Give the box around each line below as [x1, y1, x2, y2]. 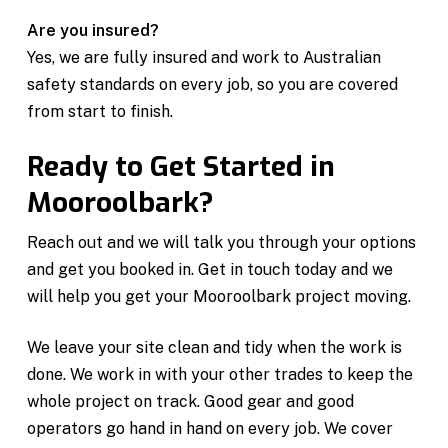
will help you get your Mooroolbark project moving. [27, 286, 412, 306]
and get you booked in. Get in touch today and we [27, 259, 394, 279]
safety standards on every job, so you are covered [27, 74, 399, 94]
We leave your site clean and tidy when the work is [27, 337, 403, 357]
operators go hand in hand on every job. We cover [27, 418, 394, 438]
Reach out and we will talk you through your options [27, 232, 417, 252]
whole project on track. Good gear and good [27, 391, 355, 411]
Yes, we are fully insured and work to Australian [27, 47, 382, 67]
